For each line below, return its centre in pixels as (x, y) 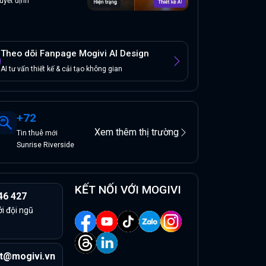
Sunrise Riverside (45, 145)
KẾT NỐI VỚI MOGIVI (128, 190)
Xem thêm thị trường (136, 132)
